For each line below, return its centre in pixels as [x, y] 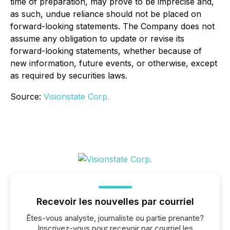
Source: [27, 97]
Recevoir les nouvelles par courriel [115, 202]
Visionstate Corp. [76, 97]
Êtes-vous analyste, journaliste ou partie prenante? [115, 218]
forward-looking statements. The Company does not [112, 26]
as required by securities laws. [69, 75]
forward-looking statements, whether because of [106, 51]
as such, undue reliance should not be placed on [106, 14]
